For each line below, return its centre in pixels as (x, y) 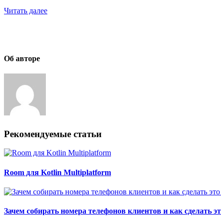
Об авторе (22, 59)
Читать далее (26, 10)
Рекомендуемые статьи (53, 134)
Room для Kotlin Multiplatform (57, 172)
